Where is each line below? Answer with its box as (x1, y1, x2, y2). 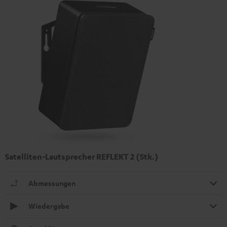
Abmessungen (28, 178, 75, 188)
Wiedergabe (28, 201, 69, 211)
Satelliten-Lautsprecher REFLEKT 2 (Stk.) (5, 152, 159, 162)
